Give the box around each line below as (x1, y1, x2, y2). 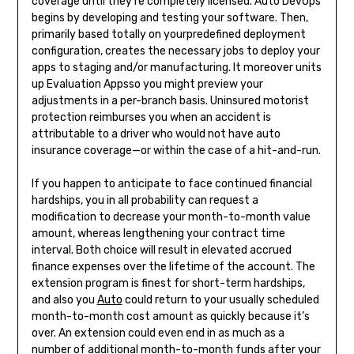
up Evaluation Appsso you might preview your (31, 77, 263, 92)
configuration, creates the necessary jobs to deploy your (31, 44, 320, 58)
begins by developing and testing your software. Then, (31, 11, 308, 25)
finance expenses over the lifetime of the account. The (31, 260, 315, 274)
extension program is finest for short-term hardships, (31, 277, 305, 291)
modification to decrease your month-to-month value (31, 210, 311, 224)
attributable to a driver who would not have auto (31, 127, 281, 141)
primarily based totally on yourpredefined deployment (31, 28, 306, 42)
